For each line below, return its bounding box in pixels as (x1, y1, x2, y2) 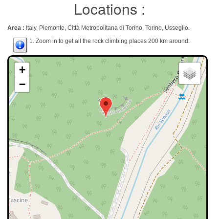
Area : (7, 24, 26, 31)
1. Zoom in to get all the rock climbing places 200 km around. (28, 38, 190, 44)
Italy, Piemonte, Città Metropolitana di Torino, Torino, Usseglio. (26, 24, 190, 31)
